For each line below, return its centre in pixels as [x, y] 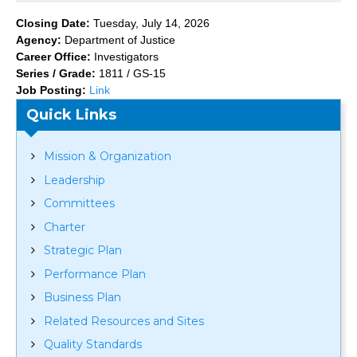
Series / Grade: [57, 74]
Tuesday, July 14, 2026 [151, 24]
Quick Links [71, 115]
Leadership [74, 180]
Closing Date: [55, 24]
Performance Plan [94, 274]
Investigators [126, 57]
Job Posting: [53, 90]
